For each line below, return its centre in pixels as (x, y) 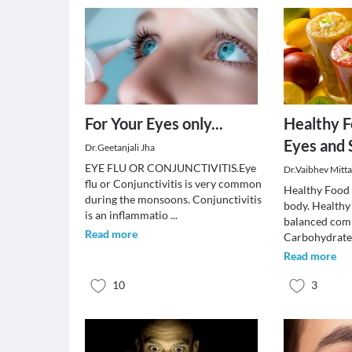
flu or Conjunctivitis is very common (173, 183)
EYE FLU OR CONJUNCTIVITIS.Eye (170, 168)
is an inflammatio (128, 215)
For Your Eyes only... (154, 123)
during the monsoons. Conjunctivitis (173, 199)
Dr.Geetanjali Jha (120, 147)
